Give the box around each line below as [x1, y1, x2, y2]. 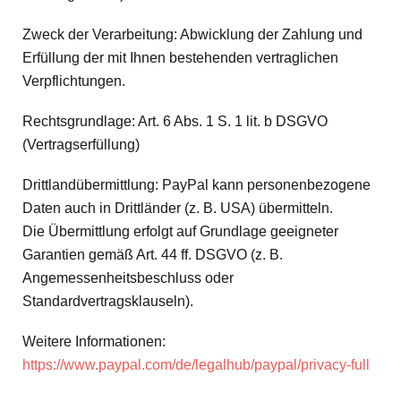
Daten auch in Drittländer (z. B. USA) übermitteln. [22, 200, 333, 217]
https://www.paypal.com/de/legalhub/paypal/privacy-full [22, 357, 370, 373]
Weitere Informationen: [22, 334, 166, 350]
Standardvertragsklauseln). [22, 294, 193, 310]
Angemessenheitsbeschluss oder [22, 270, 234, 286]
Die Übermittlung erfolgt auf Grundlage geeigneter [22, 224, 338, 240]
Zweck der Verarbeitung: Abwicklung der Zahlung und [22, 26, 363, 42]
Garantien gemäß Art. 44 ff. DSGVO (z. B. [22, 247, 283, 263]
